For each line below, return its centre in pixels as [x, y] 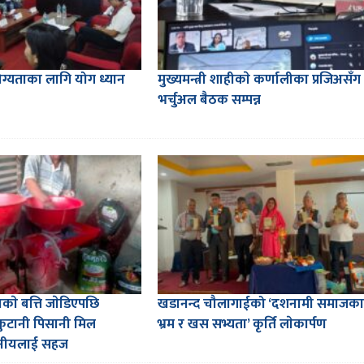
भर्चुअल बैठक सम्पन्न [209, 100]
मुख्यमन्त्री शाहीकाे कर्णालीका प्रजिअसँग [259, 80]
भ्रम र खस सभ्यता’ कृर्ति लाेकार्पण [242, 325]
